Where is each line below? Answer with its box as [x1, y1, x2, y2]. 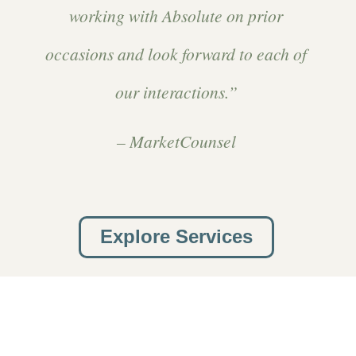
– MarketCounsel [116, 130, 236, 153]
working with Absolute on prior [69, 3, 284, 27]
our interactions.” [114, 79, 238, 103]
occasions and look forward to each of [45, 41, 308, 65]
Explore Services [99, 226, 253, 247]
